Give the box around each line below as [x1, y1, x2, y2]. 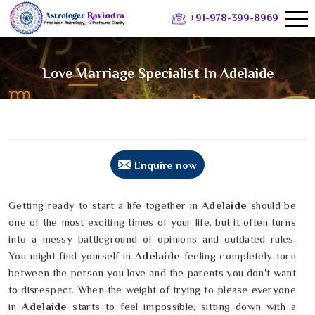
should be [251, 199, 296, 212]
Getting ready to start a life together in [8, 199, 198, 212]
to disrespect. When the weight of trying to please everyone [8, 283, 296, 296]
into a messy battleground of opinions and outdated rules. [8, 233, 296, 245]
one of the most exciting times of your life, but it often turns [8, 216, 296, 229]
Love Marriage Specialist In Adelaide [41, 65, 274, 82]
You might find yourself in [8, 250, 135, 262]
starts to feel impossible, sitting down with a [72, 300, 297, 313]
